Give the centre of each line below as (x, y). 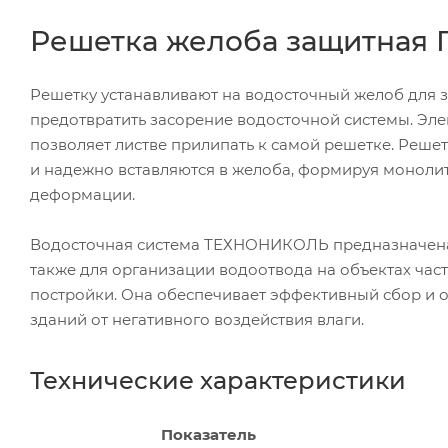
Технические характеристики (218, 380)
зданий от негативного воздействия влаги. (197, 319)
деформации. (82, 194)
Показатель (208, 434)
